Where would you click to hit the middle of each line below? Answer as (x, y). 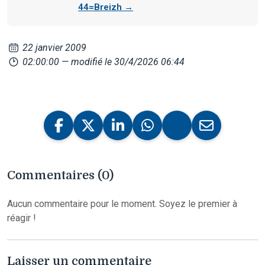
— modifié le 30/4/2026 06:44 (123, 62)
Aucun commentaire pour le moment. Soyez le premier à (122, 203)
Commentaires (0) (60, 175)
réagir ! (22, 218)
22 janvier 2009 (54, 47)
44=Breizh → (106, 7)
